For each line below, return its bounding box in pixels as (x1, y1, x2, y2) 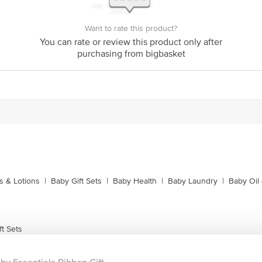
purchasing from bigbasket (77, 48, 185, 60)
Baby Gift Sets (51, 176, 102, 186)
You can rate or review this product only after (40, 36, 222, 48)
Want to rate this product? (85, 23, 177, 33)
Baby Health (113, 176, 157, 186)
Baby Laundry (168, 176, 218, 186)
